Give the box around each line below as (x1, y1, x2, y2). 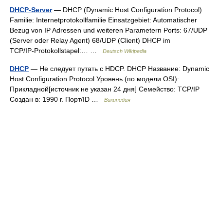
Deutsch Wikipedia (103, 48, 146, 54)
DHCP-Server (10, 6, 52, 14)
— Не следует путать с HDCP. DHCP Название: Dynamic (29, 65, 209, 73)
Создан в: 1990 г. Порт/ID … (10, 95, 104, 103)
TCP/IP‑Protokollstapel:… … (10, 47, 103, 54)
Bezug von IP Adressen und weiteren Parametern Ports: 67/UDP (10, 26, 207, 34)
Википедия (104, 97, 130, 103)
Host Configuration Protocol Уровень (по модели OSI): (10, 75, 179, 83)
